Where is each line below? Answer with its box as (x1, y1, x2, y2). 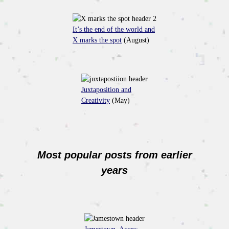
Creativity (81, 96, 110, 104)
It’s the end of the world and (73, 25, 155, 33)
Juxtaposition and (81, 85, 131, 94)
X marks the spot (73, 36, 122, 44)
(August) (122, 36, 149, 44)
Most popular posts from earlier (37, 149, 192, 161)
